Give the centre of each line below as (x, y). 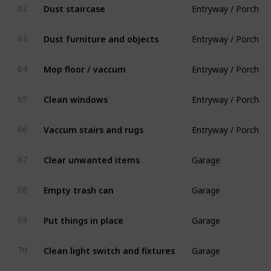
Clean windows (75, 95)
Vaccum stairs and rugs (93, 125)
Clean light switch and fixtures (109, 246)
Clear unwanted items (91, 155)
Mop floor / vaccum (84, 64)
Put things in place (83, 216)
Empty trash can (78, 185)
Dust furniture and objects (101, 34)
